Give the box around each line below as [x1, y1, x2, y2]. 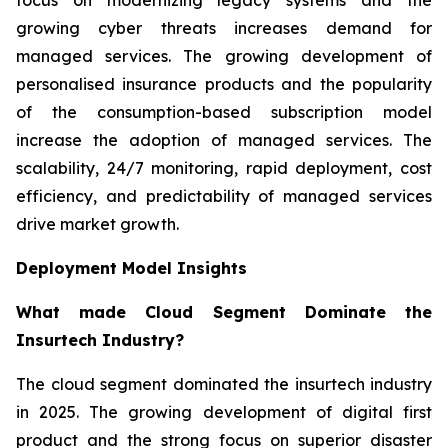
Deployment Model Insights [16, 257, 247, 278]
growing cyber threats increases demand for [16, 17, 432, 38]
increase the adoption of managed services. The [16, 129, 432, 150]
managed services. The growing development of [16, 45, 432, 66]
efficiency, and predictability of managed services [16, 185, 432, 206]
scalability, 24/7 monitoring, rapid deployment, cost [16, 157, 432, 178]
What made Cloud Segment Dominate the [16, 301, 432, 322]
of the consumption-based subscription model [16, 101, 432, 122]
